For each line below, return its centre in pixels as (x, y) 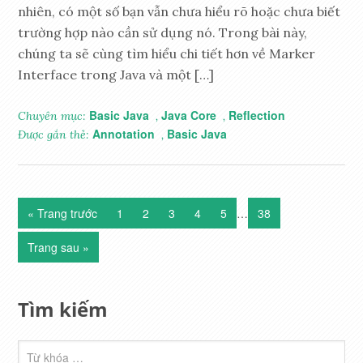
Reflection (257, 115)
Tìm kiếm (63, 310)
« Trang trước (63, 214)
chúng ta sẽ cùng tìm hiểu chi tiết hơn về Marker (167, 54)
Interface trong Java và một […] (116, 75)
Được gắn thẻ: (56, 135)
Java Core (189, 115)
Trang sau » (59, 248)
